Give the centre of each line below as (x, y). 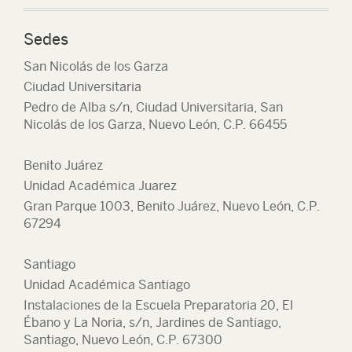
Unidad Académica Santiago (107, 285)
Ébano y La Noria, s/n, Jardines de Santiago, (152, 323)
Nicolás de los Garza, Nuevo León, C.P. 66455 (155, 125)
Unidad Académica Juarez (100, 186)
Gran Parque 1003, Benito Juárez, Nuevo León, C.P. (172, 206)
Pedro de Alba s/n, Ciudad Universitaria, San (153, 107)
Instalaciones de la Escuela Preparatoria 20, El (158, 305)
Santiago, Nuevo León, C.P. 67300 (123, 340)
